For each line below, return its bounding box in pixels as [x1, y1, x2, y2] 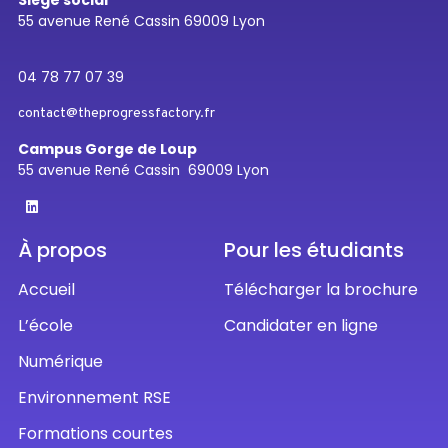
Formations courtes [18, 421, 173, 445]
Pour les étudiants [224, 235, 404, 264]
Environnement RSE [18, 385, 171, 409]
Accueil [18, 277, 75, 301]
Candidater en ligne [224, 313, 378, 337]
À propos [18, 235, 107, 264]
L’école [18, 313, 73, 337]
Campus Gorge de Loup [18, 138, 197, 159]
